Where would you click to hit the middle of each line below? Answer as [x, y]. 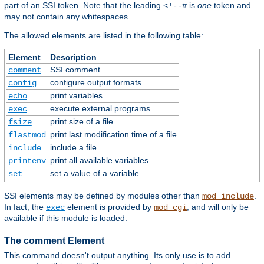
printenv [27, 161]
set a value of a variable [94, 173]
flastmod [27, 135]
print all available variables [99, 160]
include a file [73, 147]
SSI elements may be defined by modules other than [103, 195]
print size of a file [81, 121]
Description [73, 57]
